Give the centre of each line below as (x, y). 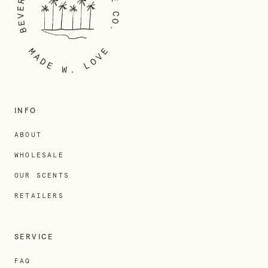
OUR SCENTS (42, 176)
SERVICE (34, 237)
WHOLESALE (39, 156)
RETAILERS (39, 196)
